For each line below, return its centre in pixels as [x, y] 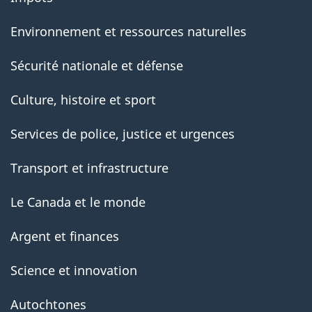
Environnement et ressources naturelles [128, 32]
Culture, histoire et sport [83, 100]
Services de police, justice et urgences [123, 134]
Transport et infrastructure [89, 168]
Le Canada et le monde [78, 202]
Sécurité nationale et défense [97, 66]
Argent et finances [65, 236]
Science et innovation [74, 271]
